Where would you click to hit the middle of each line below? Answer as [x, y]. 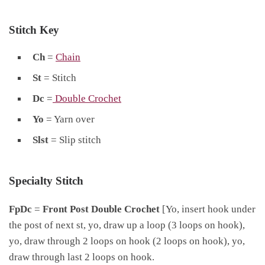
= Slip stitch [76, 139]
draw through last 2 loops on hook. [82, 256]
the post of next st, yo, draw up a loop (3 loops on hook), [127, 224]
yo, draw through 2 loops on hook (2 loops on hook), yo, [127, 240]
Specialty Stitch [46, 180]
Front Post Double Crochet [101, 209]
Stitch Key [34, 30]
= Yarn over [69, 119]
